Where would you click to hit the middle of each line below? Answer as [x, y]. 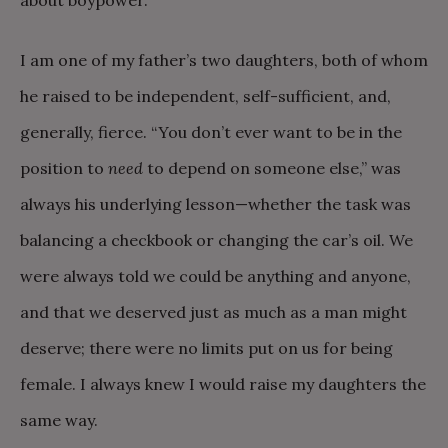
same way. [59, 420]
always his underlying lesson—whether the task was [215, 204]
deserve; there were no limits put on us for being [206, 348]
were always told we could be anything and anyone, [215, 276]
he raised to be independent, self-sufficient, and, [205, 96]
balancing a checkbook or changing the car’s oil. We [216, 240]
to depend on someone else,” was [272, 168]
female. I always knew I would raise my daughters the [223, 384]
